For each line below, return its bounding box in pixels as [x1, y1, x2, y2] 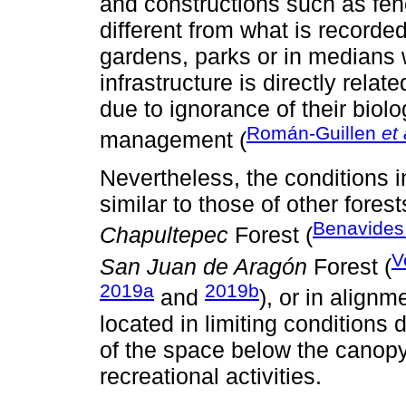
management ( [100, 127, 246, 153]
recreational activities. [100, 363, 322, 390]
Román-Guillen [246, 121, 382, 143]
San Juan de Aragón [100, 253, 307, 279]
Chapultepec [100, 222, 228, 248]
